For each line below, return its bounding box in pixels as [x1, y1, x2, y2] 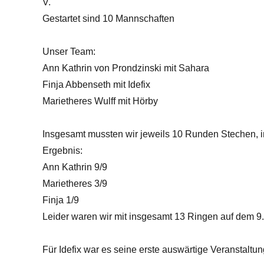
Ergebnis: [42, 145, 82, 156]
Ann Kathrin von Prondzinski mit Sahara [42, 62, 209, 73]
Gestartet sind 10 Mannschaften [42, 13, 174, 24]
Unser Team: [42, 46, 95, 57]
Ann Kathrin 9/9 [42, 161, 107, 172]
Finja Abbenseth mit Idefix [42, 79, 150, 90]
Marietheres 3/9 [42, 178, 107, 189]
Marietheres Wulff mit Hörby [42, 95, 158, 106]
